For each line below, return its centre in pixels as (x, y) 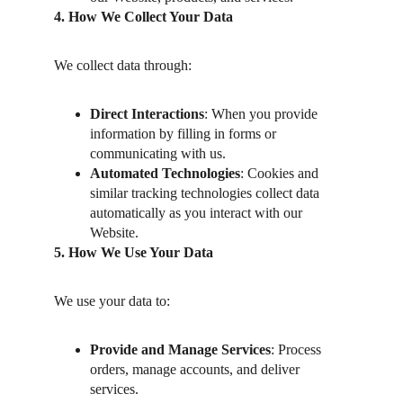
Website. (114, 233)
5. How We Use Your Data (134, 252)
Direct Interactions (147, 114)
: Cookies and (281, 173)
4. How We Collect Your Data (143, 17)
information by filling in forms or (185, 134)
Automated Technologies (165, 173)
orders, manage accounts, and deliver (197, 369)
